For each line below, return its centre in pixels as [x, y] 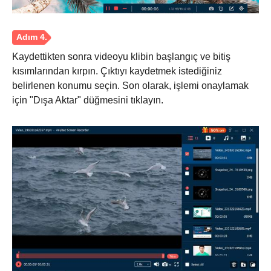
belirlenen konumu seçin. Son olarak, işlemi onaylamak [130, 85]
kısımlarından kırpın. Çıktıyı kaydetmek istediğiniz [117, 71]
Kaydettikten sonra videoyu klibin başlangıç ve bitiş [121, 56]
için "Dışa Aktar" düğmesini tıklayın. [88, 100]
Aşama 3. [37, 220]
